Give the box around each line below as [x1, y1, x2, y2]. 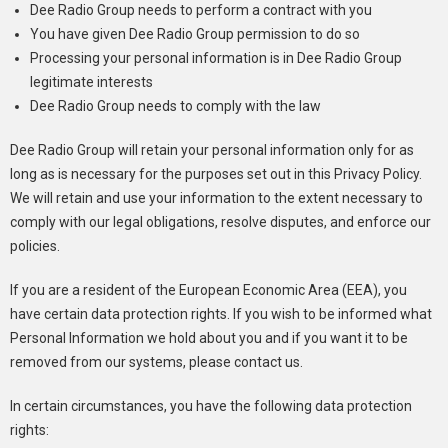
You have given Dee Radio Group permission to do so [30, 26, 360, 42]
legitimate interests [30, 74, 153, 90]
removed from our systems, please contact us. [10, 354, 303, 370]
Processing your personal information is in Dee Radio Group [30, 50, 402, 66]
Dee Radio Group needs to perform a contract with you [30, 2, 372, 18]
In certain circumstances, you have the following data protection [10, 398, 412, 414]
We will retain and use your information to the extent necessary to [10, 190, 423, 206]
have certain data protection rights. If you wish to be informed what [10, 306, 432, 322]
